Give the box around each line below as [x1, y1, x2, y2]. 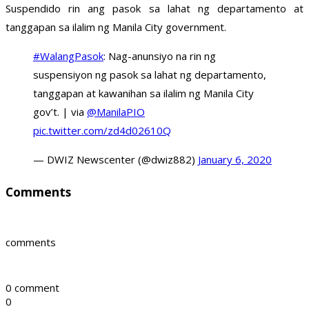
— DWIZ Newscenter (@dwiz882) [33, 152, 198, 167]
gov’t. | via [33, 105, 87, 119]
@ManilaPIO [87, 105, 145, 119]
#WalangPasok [33, 49, 103, 63]
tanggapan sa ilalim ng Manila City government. [6, 20, 226, 34]
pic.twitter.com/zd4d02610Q [33, 123, 171, 138]
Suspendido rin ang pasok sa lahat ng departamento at [6, 1, 303, 16]
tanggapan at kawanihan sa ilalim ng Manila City [33, 86, 254, 101]
